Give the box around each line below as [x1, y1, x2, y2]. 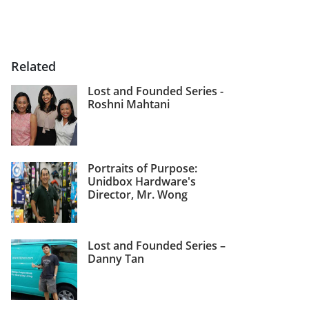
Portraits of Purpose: [88, 160, 197, 176]
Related [11, 57, 56, 74]
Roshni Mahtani [88, 96, 170, 112]
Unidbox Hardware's [88, 173, 196, 189]
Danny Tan [88, 250, 144, 266]
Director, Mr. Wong [88, 186, 188, 202]
